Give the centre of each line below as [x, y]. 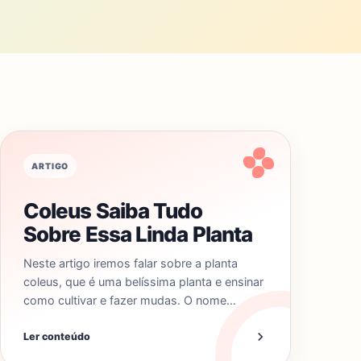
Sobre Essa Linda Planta [138, 234]
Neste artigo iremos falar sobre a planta [131, 263]
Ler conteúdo [57, 336]
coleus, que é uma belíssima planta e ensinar [143, 282]
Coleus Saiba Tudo [113, 211]
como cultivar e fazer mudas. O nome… [130, 300]
